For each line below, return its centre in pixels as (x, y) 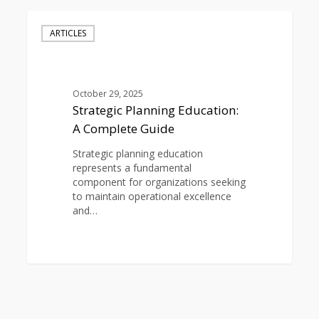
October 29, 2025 (108, 94)
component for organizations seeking (159, 182)
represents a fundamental (132, 168)
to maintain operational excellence (152, 197)
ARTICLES (68, 33)
